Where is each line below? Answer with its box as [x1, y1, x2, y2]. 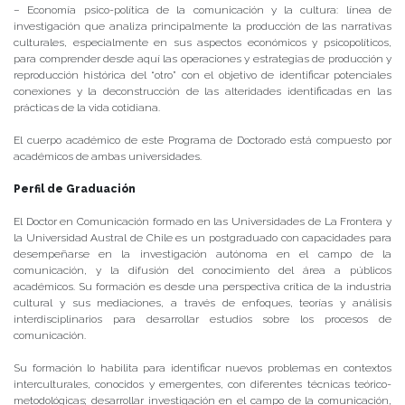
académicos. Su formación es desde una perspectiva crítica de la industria [14, 280, 391, 294]
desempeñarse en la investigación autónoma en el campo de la [14, 248, 391, 261]
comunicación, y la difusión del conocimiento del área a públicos [14, 264, 391, 278]
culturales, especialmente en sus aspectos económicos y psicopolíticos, [14, 36, 391, 50]
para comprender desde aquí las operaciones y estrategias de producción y [14, 52, 391, 66]
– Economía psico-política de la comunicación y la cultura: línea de [14, 4, 391, 17]
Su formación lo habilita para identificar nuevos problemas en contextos [14, 362, 391, 375]
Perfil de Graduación [14, 183, 136, 196]
